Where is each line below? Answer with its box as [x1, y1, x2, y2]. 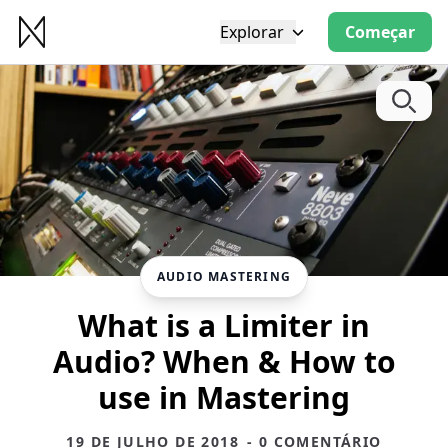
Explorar [219, 21, 284, 43]
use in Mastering [98, 376, 350, 418]
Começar [344, 21, 415, 43]
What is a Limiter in [78, 304, 370, 346]
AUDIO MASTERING [157, 267, 291, 285]
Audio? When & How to [52, 340, 396, 382]
